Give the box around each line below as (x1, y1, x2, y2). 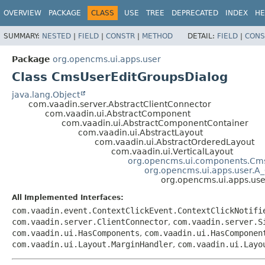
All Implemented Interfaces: (12, 193, 124, 202)
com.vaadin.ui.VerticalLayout (111, 146, 233, 156)
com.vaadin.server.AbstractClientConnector (28, 99, 211, 109)
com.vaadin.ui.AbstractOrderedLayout (95, 137, 254, 147)
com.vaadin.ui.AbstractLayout (78, 127, 203, 137)
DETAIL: (188, 31, 217, 40)
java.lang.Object (12, 89, 80, 99)
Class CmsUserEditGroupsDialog (12, 69, 228, 84)
